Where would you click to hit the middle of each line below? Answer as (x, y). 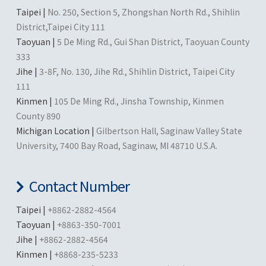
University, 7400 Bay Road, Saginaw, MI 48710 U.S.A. (116, 145)
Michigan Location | (56, 130)
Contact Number (79, 185)
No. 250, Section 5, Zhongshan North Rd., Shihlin (143, 12)
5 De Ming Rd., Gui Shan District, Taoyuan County (153, 41)
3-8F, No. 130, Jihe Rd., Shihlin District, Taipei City (137, 71)
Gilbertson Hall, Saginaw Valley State (169, 130)
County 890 (38, 115)
